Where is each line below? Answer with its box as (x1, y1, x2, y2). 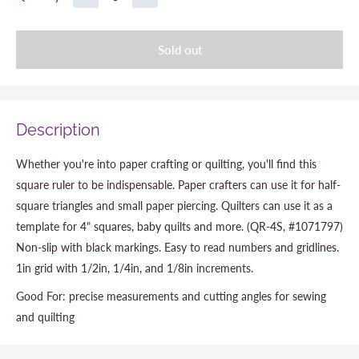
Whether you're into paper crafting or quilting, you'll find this (16, 156, 317, 171)
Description (16, 119, 100, 139)
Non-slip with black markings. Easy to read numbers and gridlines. (16, 240, 339, 254)
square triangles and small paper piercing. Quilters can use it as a (16, 198, 333, 212)
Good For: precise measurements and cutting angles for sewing (16, 289, 326, 304)
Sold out (157, 42, 202, 57)
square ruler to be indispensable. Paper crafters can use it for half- (16, 177, 341, 192)
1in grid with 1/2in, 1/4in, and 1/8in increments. (16, 260, 253, 275)
